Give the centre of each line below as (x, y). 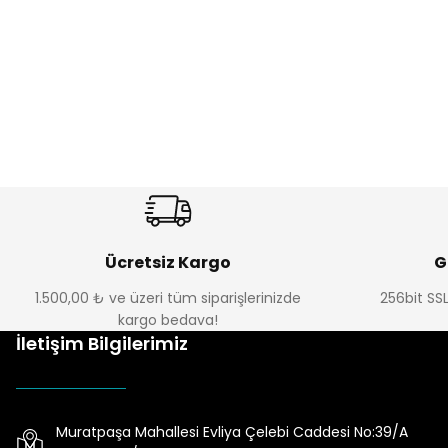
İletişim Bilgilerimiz (102, 343)
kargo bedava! (168, 320)
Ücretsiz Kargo (168, 262)
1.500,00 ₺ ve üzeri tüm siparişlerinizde (168, 298)
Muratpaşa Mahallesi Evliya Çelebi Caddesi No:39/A (232, 432)
